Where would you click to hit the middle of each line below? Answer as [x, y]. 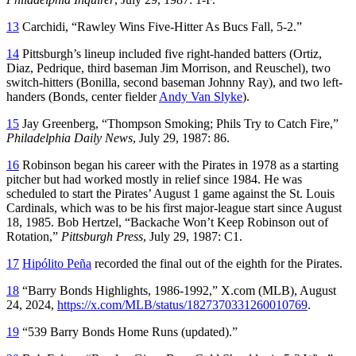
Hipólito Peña [57, 263]
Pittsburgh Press [102, 236]
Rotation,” [34, 236]
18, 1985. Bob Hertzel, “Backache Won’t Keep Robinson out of [167, 222]
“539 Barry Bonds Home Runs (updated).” [128, 331]
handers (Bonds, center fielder [83, 96]
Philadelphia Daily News [70, 137]
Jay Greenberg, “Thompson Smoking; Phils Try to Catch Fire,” [179, 123]
